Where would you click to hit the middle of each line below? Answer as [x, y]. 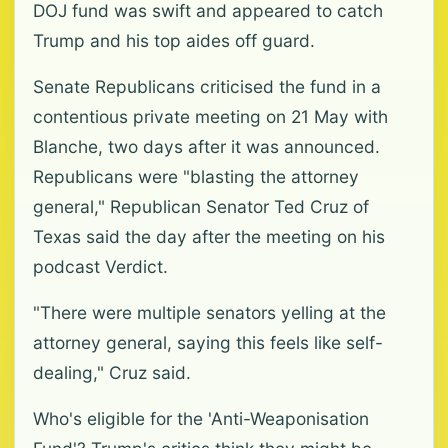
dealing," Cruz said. [112, 372]
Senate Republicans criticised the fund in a [207, 86]
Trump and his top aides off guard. [174, 40]
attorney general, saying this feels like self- [208, 342]
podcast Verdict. [100, 266]
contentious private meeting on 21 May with [210, 116]
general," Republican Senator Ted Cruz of [201, 206]
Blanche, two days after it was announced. [206, 146]
